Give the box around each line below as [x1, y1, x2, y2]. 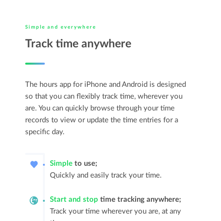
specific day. [25, 128, 65, 136]
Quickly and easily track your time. [50, 172, 162, 179]
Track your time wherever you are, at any [50, 208, 182, 215]
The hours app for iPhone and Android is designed [25, 81, 186, 88]
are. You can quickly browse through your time [25, 105, 175, 112]
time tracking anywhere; [98, 196, 182, 203]
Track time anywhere [25, 38, 132, 49]
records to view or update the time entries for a [25, 116, 179, 124]
